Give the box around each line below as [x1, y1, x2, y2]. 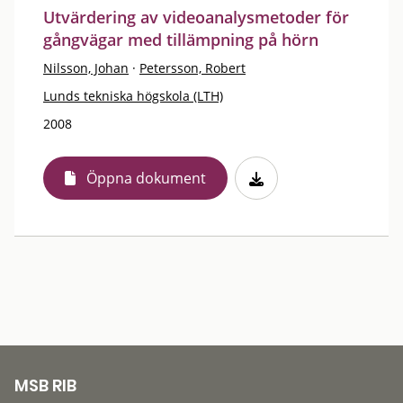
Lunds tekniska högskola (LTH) [43, 86, 223, 104]
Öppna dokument [86, 167, 206, 188]
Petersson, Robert [139, 58, 246, 76]
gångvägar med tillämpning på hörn [43, 28, 318, 50]
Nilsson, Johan [43, 58, 129, 76]
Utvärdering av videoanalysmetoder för [43, 5, 349, 28]
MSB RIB [14, 374, 76, 397]
